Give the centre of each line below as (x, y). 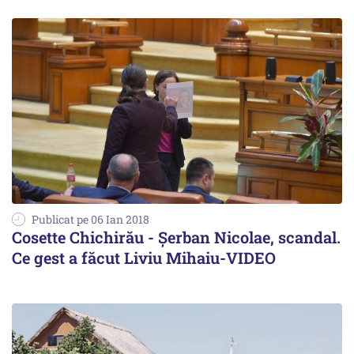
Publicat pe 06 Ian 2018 (90, 220)
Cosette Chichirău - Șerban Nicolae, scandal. (176, 237)
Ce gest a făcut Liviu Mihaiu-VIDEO (144, 258)
